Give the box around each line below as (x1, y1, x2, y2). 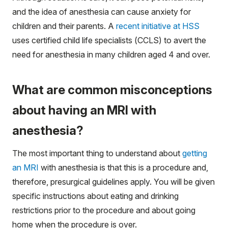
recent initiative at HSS (116, 20, 199, 31)
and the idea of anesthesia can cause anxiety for (12, 6, 191, 17)
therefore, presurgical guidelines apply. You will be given (12, 176, 215, 187)
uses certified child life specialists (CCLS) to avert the (12, 35, 206, 45)
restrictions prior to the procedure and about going (12, 205, 195, 215)
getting (182, 148, 207, 158)
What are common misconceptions (12, 82, 212, 97)
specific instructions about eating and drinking (12, 190, 179, 201)
